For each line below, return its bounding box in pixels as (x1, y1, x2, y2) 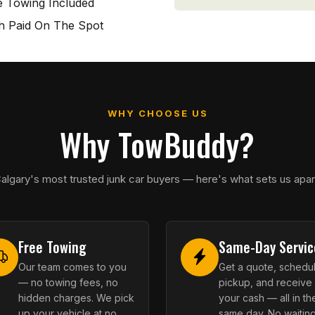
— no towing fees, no (18, 276, 118, 288)
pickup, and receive (219, 276, 312, 288)
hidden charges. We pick (18, 292, 134, 304)
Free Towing (18, 236, 86, 257)
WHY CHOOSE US (107, 108, 208, 119)
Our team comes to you (18, 261, 127, 273)
